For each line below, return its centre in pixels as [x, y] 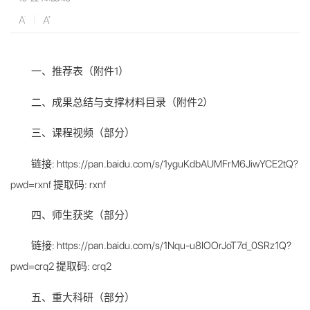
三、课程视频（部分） [83, 133]
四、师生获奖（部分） [83, 215]
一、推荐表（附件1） [80, 72]
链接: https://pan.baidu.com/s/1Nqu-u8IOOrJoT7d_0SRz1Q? [161, 246]
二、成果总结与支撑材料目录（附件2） [122, 102]
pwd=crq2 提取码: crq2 [61, 267]
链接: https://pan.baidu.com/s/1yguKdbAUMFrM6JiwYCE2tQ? [165, 164]
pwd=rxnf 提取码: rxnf [58, 184]
